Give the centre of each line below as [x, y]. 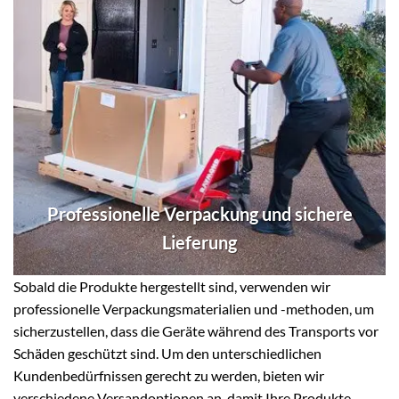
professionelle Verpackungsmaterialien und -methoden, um [194, 308]
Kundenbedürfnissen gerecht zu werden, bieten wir [169, 375]
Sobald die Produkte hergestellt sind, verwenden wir [172, 286]
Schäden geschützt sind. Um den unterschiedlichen [167, 353]
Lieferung [199, 242]
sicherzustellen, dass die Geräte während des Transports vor [196, 330]
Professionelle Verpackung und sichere [199, 213]
